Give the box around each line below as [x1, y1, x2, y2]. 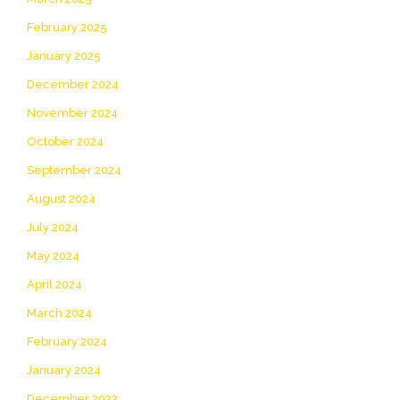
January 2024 [27, 362, 101, 377]
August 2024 [27, 191, 96, 205]
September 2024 [27, 162, 121, 177]
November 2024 [27, 105, 118, 120]
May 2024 [27, 248, 79, 262]
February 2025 [27, 20, 107, 34]
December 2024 [27, 77, 119, 91]
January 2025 [27, 48, 101, 62]
